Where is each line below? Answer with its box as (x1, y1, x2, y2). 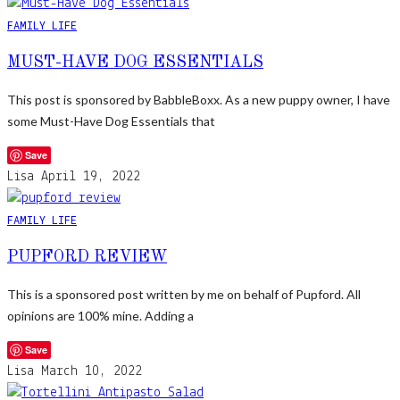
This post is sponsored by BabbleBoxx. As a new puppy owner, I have (7, 91, 390, 107)
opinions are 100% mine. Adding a (7, 307, 194, 323)
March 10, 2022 (41, 363, 142, 379)
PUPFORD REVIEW (7, 248, 167, 265)
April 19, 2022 (41, 169, 140, 184)
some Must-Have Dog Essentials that (7, 112, 215, 129)
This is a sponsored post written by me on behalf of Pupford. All (7, 286, 361, 302)
